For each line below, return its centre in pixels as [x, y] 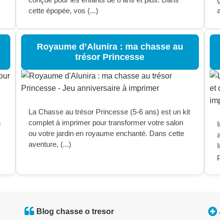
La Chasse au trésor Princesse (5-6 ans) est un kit [110, 112]
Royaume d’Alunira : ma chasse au [110, 47]
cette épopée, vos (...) [64, 11]
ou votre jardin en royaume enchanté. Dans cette [107, 133]
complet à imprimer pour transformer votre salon [106, 123]
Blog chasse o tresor [75, 211]
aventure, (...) [50, 144]
